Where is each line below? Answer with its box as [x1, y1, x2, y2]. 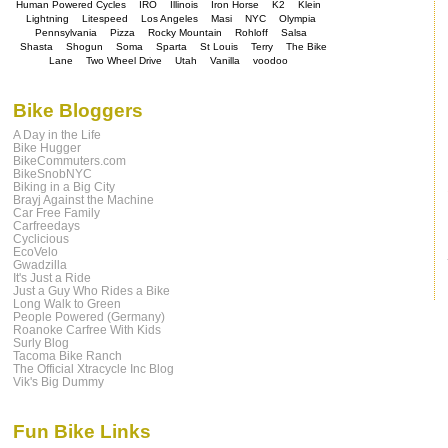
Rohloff [235, 27, 269, 39]
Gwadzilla [13, 258, 67, 272]
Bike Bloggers [13, 100, 143, 122]
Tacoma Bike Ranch [13, 349, 122, 363]
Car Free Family [13, 206, 100, 220]
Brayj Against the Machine [13, 193, 154, 207]
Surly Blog [13, 336, 69, 350]
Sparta [156, 41, 188, 53]
